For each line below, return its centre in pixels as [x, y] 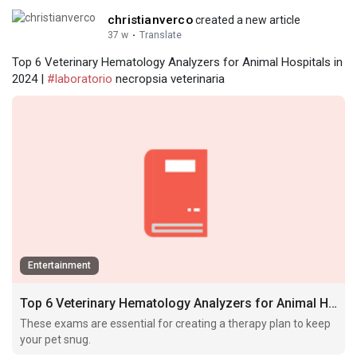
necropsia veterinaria [169, 78]
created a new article [246, 20]
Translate [161, 35]
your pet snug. [55, 339]
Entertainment [59, 265]
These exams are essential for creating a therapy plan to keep [175, 323]
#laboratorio [80, 78]
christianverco [150, 20]
